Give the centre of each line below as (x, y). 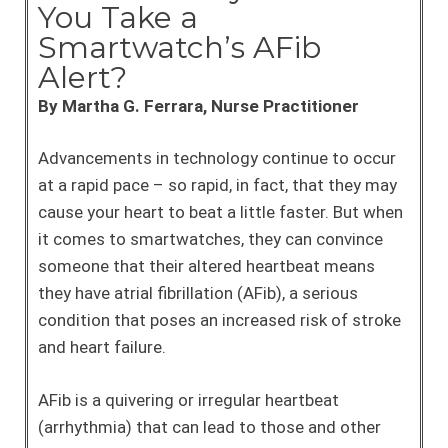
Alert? (82, 77)
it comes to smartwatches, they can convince (210, 239)
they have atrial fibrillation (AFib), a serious (198, 293)
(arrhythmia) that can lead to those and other (209, 426)
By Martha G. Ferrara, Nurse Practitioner (198, 105)
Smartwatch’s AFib (179, 47)
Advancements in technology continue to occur (217, 158)
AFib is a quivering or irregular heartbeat (188, 399)
